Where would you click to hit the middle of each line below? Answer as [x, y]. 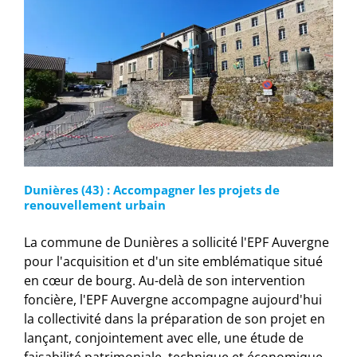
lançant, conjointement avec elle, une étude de [164, 338]
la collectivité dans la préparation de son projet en [175, 319]
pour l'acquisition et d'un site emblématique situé [173, 262]
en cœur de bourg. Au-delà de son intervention [165, 281]
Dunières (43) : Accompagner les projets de [152, 190]
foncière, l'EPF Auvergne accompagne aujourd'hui [173, 300]
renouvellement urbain [95, 205]
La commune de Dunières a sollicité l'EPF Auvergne [177, 243]
